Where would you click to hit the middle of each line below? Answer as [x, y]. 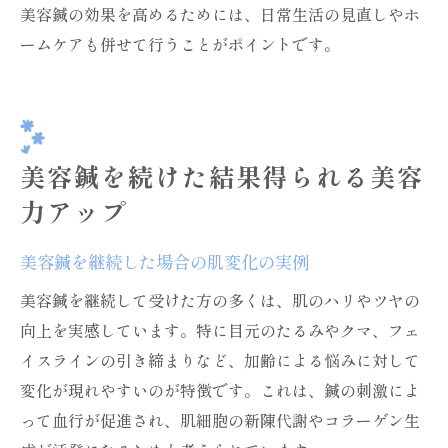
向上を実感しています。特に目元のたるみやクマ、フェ [220, 330]
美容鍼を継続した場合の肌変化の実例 [164, 261]
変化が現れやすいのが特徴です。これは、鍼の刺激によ [220, 390]
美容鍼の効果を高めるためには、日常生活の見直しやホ [220, 14]
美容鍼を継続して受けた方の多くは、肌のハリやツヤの [220, 300]
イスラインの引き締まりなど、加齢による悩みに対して [220, 360]
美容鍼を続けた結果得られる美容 [222, 176]
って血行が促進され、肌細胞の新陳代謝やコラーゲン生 [220, 420]
